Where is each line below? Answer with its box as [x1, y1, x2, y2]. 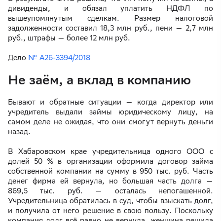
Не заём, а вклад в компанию [8, 72, 191, 88]
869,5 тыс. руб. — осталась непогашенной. [8, 186, 213, 195]
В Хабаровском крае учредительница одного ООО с [8, 147, 213, 156]
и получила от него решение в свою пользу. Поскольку [8, 206, 213, 215]
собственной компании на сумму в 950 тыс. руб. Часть [8, 167, 213, 176]
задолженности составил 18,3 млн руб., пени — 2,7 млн [8, 24, 213, 33]
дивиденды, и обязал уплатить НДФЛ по [8, 4, 213, 13]
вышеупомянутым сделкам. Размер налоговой [8, 14, 213, 23]
